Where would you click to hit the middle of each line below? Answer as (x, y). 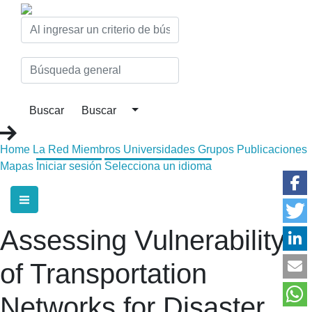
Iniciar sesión (69, 166)
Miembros (96, 149)
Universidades (159, 149)
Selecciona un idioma (158, 166)
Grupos (216, 149)
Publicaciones (272, 149)
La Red (51, 149)
